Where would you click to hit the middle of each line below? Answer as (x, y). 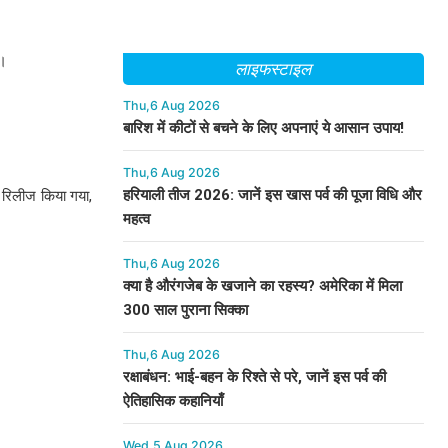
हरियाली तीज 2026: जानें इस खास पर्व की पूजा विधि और (272, 195)
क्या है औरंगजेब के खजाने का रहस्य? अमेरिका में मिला (262, 286)
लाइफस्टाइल (273, 69)
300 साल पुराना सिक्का (185, 310)
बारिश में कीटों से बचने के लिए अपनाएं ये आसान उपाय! (263, 128)
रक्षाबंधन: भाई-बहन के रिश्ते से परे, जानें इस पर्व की (254, 377)
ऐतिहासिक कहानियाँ (172, 401)
